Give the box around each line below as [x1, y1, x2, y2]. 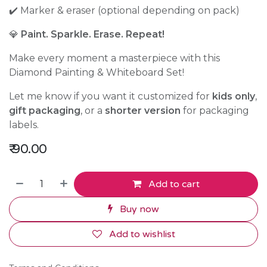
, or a [80, 105, 105, 116]
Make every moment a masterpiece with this [9, 52, 220, 64]
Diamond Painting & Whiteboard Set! [9, 67, 184, 78]
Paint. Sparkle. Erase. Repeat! [21, 29, 164, 40]
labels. [9, 119, 39, 131]
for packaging [181, 105, 249, 116]
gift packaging [9, 105, 80, 116]
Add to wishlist [108, 228, 175, 240]
